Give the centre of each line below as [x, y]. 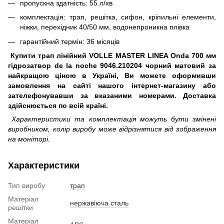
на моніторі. [29, 139]
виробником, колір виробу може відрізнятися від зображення [112, 129]
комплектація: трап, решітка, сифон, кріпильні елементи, [118, 17]
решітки [20, 208]
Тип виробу [26, 186]
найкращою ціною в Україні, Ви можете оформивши [112, 76]
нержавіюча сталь [99, 203]
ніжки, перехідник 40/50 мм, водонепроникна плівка [105, 27]
